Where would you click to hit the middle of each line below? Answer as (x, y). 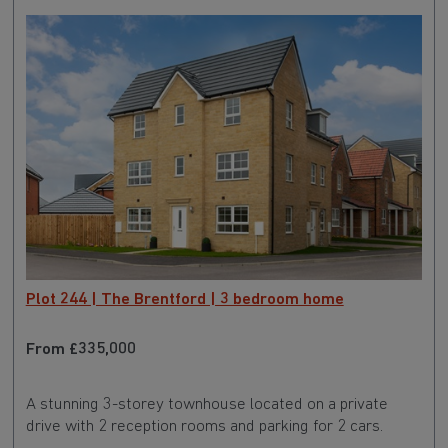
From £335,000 (80, 349)
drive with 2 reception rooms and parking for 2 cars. (204, 427)
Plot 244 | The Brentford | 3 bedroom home (184, 300)
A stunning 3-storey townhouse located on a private (206, 405)
